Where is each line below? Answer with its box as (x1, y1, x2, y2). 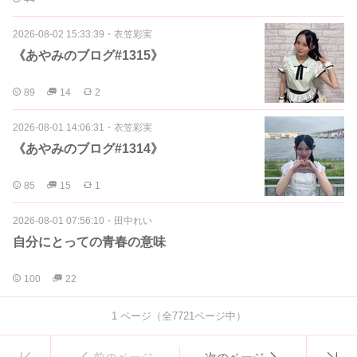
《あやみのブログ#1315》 (13, 49, 163, 63)
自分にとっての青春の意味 (13, 235, 166, 249)
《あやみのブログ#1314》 (13, 142, 163, 156)
